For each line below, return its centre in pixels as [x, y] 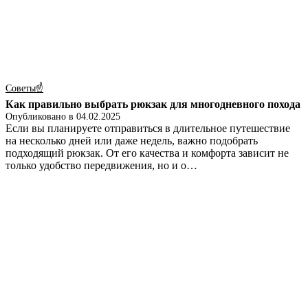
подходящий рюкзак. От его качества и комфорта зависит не [147, 153]
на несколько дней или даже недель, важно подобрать [132, 141]
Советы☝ [24, 89]
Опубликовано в [41, 117]
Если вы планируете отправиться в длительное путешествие [148, 129]
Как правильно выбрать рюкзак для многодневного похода [153, 104]
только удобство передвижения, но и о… [101, 166]
